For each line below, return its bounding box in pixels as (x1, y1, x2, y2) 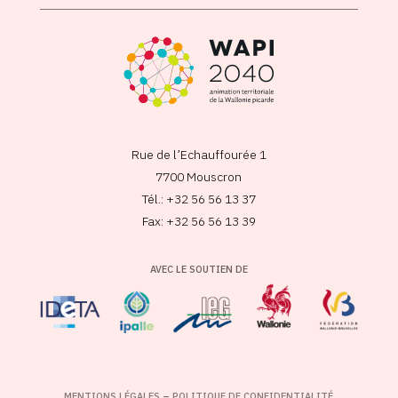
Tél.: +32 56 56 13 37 (141, 190, 256, 207)
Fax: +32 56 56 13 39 (141, 212, 256, 229)
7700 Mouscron (155, 168, 243, 185)
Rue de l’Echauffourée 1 (131, 146, 267, 163)
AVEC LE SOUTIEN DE (149, 262, 248, 275)
